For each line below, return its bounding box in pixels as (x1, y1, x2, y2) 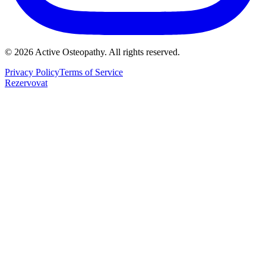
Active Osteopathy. (33, 46, 109, 57)
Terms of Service (59, 66, 123, 77)
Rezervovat (5, 77, 47, 88)
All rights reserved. (109, 46, 180, 57)
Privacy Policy (5, 66, 59, 77)
